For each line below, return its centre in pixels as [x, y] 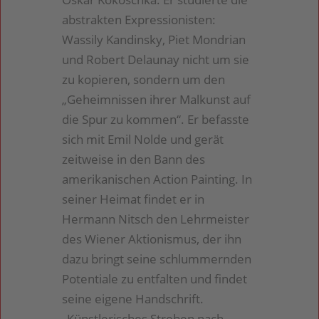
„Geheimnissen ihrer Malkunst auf [157, 100]
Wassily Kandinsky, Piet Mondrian [154, 40]
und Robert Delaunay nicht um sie [156, 60]
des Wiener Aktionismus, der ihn [152, 239]
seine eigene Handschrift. [133, 299]
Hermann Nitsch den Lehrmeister [156, 219]
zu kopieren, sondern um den [144, 80]
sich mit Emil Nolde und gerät [143, 140]
